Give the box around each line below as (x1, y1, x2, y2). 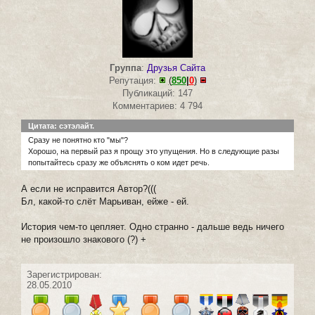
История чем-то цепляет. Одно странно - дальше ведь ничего (21, 221, 284, 232)
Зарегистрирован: (27, 269, 102, 280)
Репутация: (108, 75, 159, 86)
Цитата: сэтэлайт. (28, 121, 94, 130)
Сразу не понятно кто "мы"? (28, 135, 128, 144)
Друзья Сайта (147, 62, 205, 73)
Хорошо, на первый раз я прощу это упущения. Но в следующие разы (28, 146, 279, 155)
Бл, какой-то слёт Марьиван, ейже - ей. (21, 195, 189, 207)
